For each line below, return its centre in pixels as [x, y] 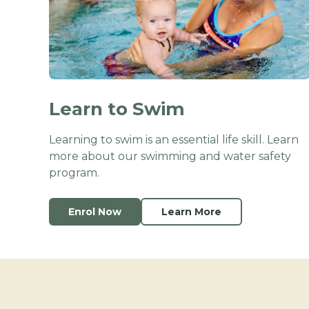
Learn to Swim [117, 109]
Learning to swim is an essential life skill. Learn [174, 140]
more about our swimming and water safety [170, 156]
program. [74, 173]
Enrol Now [95, 212]
